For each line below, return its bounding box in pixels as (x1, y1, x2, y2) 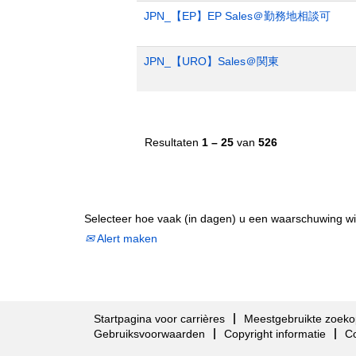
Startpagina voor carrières (94, 311, 225, 325)
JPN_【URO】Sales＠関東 (144, 54, 279, 68)
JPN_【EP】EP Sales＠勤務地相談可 (144, 9, 331, 22)
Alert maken (95, 231, 157, 245)
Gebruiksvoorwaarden (94, 327, 205, 340)
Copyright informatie (224, 327, 326, 340)
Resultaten (145, 135, 202, 149)
